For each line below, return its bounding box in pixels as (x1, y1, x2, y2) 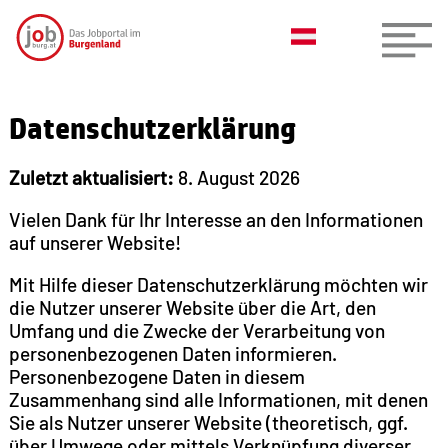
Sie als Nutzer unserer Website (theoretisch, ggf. (8, 411, 408, 435)
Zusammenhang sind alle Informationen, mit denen (8, 388, 428, 412)
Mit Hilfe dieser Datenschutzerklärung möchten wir (8, 273, 428, 297)
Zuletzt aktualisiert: (8, 165, 174, 189)
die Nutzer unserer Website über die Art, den (8, 296, 376, 320)
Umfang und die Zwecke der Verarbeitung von (8, 319, 385, 343)
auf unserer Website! (8, 230, 181, 254)
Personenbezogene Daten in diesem (8, 365, 305, 389)
